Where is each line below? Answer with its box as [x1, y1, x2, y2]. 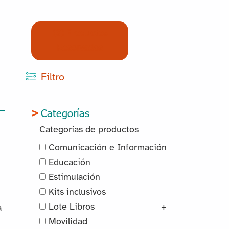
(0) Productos [52, 29, 107, 39]
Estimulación [45, 173, 100, 183]
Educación [45, 158, 90, 168]
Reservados [57, 43, 103, 54]
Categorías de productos [39, 125, 139, 135]
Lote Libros [45, 202, 95, 213]
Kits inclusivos [45, 188, 106, 198]
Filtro [41, 72, 64, 83]
